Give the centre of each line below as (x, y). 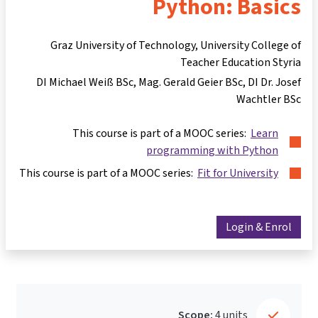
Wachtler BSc (269, 99)
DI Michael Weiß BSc (85, 82)
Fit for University (238, 173)
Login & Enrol (259, 227)
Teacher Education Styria (241, 62)
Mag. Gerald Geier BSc (191, 82)
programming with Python (212, 150)
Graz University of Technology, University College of (176, 45)
